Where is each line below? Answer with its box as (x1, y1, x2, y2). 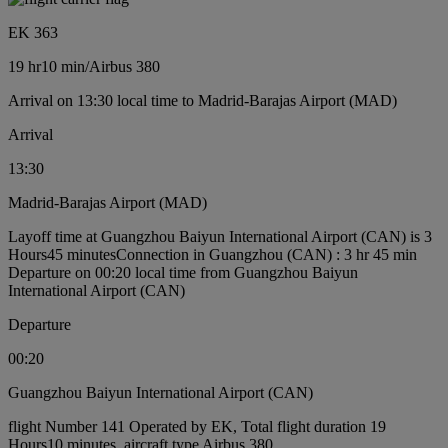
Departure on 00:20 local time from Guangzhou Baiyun (8, 263, 358, 281)
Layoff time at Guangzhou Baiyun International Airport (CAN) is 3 (8, 227, 432, 245)
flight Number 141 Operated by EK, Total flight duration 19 (8, 417, 386, 435)
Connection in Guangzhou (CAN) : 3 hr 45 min (116, 245, 417, 263)
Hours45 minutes (8, 245, 116, 263)
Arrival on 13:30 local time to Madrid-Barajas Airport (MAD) (8, 91, 397, 109)
